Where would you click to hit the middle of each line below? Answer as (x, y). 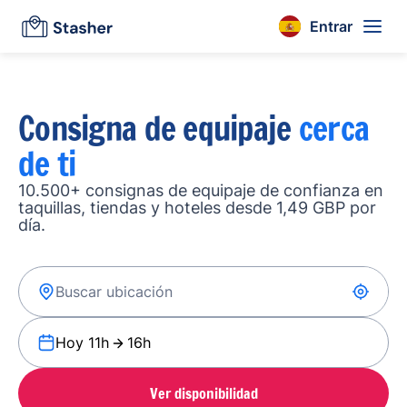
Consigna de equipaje (159, 129)
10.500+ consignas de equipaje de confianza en (201, 190)
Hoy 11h (82, 342)
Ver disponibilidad (203, 393)
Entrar (331, 26)
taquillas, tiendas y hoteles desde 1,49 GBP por (197, 208)
